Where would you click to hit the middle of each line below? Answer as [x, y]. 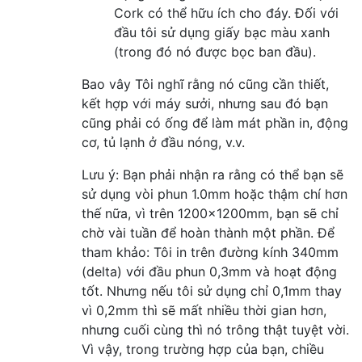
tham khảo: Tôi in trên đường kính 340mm [210, 252]
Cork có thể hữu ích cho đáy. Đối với [226, 13]
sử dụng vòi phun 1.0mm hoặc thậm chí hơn [215, 194]
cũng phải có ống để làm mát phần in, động [215, 122]
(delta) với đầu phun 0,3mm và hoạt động [209, 271]
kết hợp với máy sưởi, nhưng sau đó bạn [205, 103]
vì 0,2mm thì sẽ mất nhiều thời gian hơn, [204, 310]
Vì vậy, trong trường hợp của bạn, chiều [203, 349]
